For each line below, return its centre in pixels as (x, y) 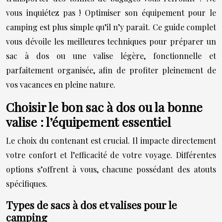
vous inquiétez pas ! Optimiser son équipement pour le (111, 12)
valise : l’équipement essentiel (88, 121)
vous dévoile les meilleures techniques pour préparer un (111, 41)
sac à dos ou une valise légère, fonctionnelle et (111, 55)
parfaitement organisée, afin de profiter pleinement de (111, 70)
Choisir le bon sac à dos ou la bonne (104, 107)
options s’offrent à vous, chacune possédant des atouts (111, 169)
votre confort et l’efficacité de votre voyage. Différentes (111, 155)
